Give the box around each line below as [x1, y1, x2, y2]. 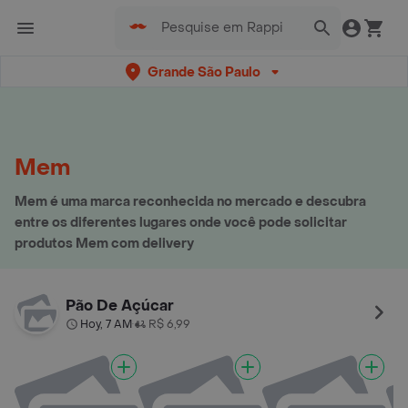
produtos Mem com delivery [15, 235, 194, 252]
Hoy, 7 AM [80, 317, 132, 331]
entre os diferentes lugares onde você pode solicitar [15, 214, 347, 231]
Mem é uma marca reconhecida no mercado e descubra [15, 193, 366, 210]
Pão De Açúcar [66, 296, 174, 315]
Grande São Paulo [148, 63, 260, 81]
